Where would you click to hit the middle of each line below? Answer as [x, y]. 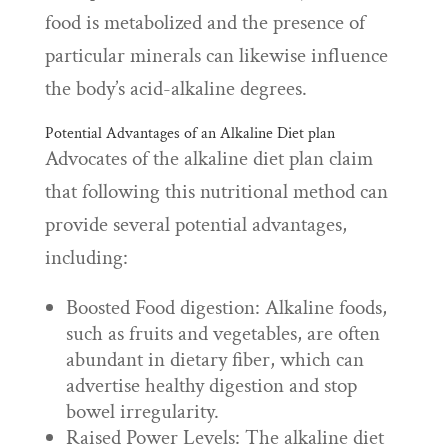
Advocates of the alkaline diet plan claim [208, 158]
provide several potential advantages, [195, 224]
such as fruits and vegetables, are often [222, 333]
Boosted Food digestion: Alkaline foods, [226, 307]
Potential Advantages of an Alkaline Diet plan [189, 133]
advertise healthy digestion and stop [211, 385]
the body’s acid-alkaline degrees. [175, 88]
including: [86, 257]
